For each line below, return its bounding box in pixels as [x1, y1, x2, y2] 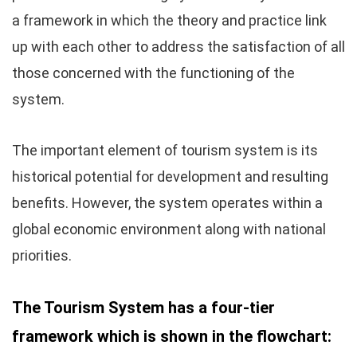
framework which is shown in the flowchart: [12, 327, 331, 346]
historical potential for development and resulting [12, 168, 328, 185]
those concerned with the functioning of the [12, 65, 295, 81]
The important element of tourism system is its [12, 142, 318, 159]
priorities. [12, 247, 72, 264]
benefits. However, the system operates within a [12, 194, 323, 211]
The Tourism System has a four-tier [12, 298, 275, 317]
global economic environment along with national [12, 221, 326, 237]
